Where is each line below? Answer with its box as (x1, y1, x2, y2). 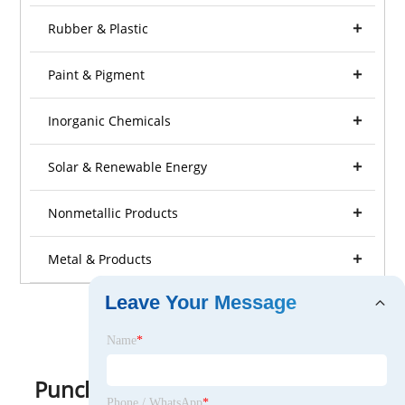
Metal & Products (48, 250, 153, 268)
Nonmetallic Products (48, 204, 179, 222)
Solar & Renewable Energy (48, 158, 208, 176)
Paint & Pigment (48, 66, 146, 84)
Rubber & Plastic (48, 20, 149, 38)
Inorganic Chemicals (48, 112, 172, 130)
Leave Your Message (105, 291, 297, 314)
